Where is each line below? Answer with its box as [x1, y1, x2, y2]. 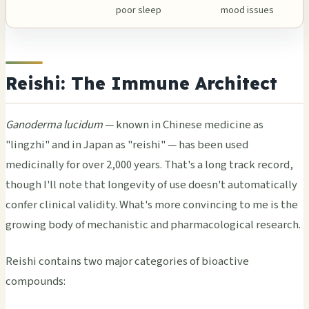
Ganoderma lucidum [6, 116, 103, 133]
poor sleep [116, 3, 161, 18]
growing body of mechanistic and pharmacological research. [6, 216, 301, 233]
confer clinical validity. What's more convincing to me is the [6, 196, 298, 213]
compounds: [6, 272, 66, 290]
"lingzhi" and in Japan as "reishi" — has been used [6, 136, 248, 153]
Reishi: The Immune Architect [6, 72, 277, 94]
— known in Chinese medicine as [103, 116, 263, 133]
